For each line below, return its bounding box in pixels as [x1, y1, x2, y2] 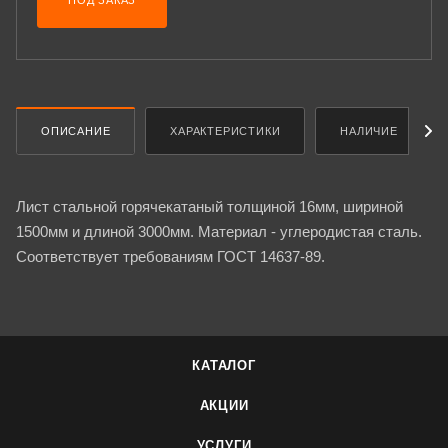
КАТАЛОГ [192, 358, 256, 373]
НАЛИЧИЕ [340, 124, 398, 137]
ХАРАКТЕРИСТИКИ [170, 124, 281, 137]
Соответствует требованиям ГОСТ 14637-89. [16, 247, 325, 265]
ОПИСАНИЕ [41, 124, 111, 137]
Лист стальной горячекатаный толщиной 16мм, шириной [16, 197, 403, 215]
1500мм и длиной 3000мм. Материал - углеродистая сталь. [16, 222, 422, 240]
